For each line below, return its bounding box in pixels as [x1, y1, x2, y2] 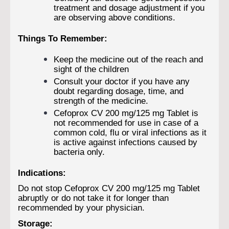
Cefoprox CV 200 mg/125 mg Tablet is [54, 107, 198, 118]
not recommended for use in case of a [54, 117, 198, 128]
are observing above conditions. [54, 12, 175, 22]
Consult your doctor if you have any [54, 76, 190, 86]
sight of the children [54, 63, 129, 74]
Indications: [18, 167, 66, 178]
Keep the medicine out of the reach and [54, 54, 203, 64]
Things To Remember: [18, 33, 107, 43]
